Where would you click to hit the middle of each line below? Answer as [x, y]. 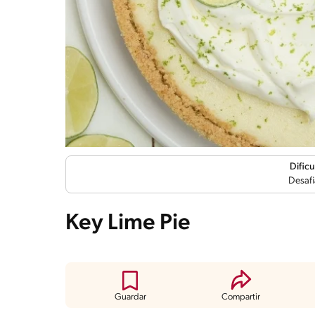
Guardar [130, 297]
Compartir [241, 297]
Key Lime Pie [128, 223]
